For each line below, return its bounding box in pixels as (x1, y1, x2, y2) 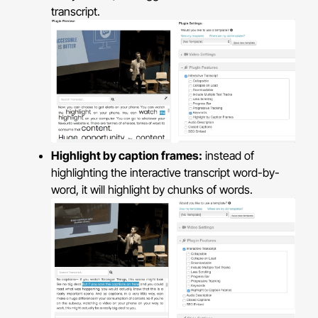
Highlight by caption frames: (51, 148, 203, 163)
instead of (202, 148, 255, 163)
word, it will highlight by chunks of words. (51, 182, 253, 197)
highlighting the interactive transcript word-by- (51, 165, 280, 180)
